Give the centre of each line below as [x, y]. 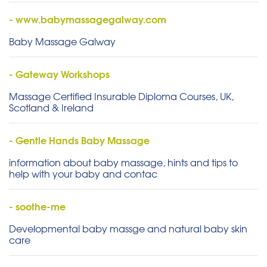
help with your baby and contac [83, 174]
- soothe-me [37, 206]
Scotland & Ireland [51, 108]
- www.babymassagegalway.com [88, 19]
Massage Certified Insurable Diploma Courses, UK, [121, 96]
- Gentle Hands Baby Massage [79, 140]
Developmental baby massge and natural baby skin [128, 229]
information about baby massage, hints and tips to [123, 162]
